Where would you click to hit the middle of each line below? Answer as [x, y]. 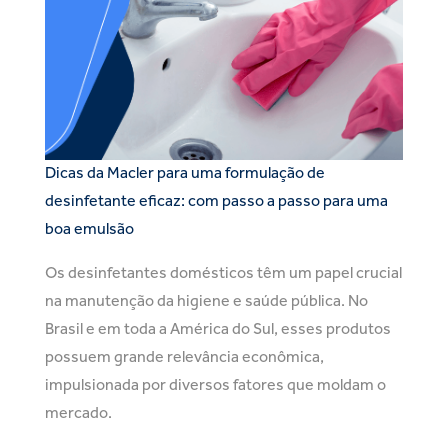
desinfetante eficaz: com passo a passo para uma [216, 202]
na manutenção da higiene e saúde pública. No [206, 302]
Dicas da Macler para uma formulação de [185, 174]
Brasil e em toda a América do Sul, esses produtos [218, 330]
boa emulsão [89, 230]
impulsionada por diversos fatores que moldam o [215, 386]
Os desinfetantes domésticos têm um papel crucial [223, 274]
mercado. [78, 414]
